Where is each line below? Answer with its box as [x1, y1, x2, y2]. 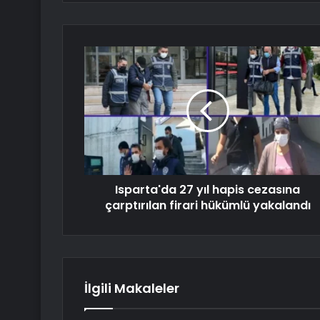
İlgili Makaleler [84, 279, 179, 298]
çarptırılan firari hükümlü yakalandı [104, 197, 311, 214]
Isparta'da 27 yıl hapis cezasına [115, 181, 300, 199]
